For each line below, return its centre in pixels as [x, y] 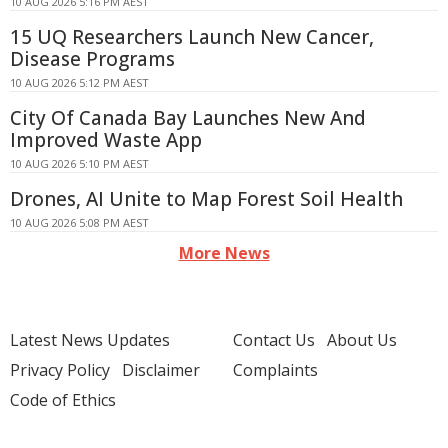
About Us [362, 340]
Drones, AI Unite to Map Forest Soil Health [206, 199]
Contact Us [274, 340]
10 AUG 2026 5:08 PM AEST [79, 222]
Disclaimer [161, 370]
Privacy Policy [60, 370]
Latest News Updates [90, 340]
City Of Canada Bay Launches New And [188, 118]
